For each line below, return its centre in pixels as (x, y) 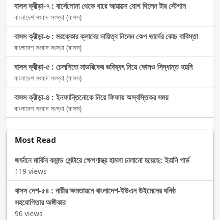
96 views (29, 214)
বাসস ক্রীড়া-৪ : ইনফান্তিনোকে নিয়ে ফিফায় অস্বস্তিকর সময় (91, 97)
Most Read (35, 140)
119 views (31, 171)
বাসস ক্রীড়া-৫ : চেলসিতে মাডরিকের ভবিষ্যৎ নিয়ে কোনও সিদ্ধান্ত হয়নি (103, 67)
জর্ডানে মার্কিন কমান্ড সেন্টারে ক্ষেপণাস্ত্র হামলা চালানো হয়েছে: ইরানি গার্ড (102, 160)
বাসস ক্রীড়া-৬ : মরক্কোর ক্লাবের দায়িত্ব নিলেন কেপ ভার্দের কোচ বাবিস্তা (106, 37)
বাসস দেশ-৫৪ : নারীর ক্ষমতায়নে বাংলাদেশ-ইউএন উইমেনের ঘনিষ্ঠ (95, 191)
